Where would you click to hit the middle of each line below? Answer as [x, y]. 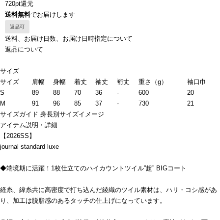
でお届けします [53, 15]
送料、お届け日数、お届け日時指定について [69, 39]
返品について [24, 50]
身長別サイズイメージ [72, 114]
